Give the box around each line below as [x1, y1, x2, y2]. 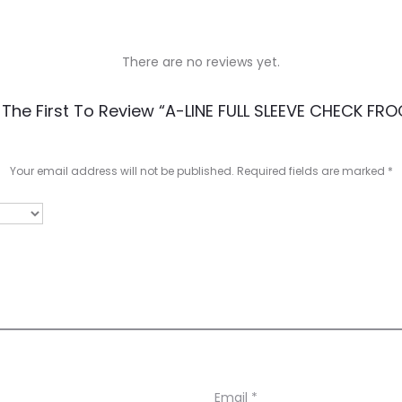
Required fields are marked [236, 162, 388, 179]
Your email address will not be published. [9, 162, 234, 179]
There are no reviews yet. [122, 52, 280, 71]
